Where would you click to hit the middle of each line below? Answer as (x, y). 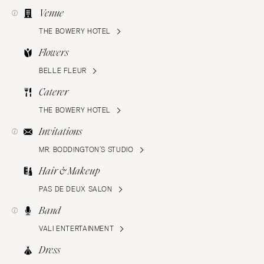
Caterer (54, 92)
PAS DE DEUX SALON (76, 189)
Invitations (60, 131)
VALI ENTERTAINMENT (77, 228)
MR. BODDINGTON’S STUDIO (86, 149)
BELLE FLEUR (63, 70)
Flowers (54, 52)
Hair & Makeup (69, 171)
